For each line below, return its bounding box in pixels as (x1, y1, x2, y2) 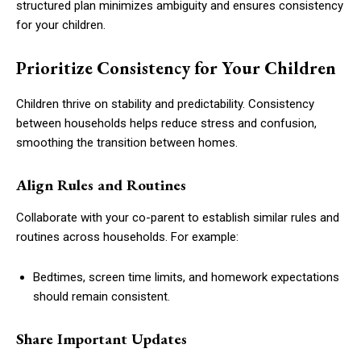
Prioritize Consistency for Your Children (16, 56, 336, 80)
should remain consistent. (33, 288, 170, 304)
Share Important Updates (16, 328, 187, 349)
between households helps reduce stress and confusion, (16, 115, 317, 131)
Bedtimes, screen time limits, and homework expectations (33, 269, 339, 284)
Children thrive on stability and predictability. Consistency (16, 96, 314, 111)
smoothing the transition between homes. (16, 135, 238, 150)
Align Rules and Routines (16, 174, 186, 195)
